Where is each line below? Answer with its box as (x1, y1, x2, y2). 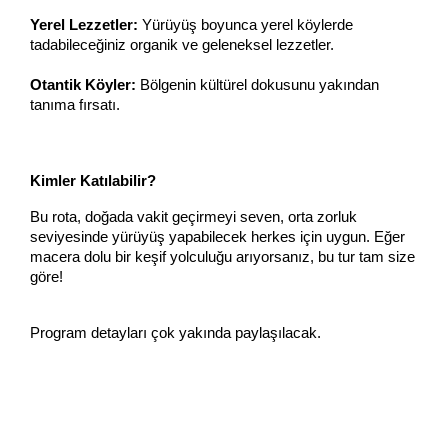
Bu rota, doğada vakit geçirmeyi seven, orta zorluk (30, 208, 357, 225)
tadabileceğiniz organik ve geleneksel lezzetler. (30, 36, 334, 53)
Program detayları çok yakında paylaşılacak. (30, 324, 321, 341)
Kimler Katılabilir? (30, 172, 156, 189)
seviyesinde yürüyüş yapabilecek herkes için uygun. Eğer (30, 228, 405, 245)
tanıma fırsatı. (30, 96, 120, 113)
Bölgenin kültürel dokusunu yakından (136, 76, 379, 93)
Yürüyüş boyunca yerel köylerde (138, 16, 353, 33)
